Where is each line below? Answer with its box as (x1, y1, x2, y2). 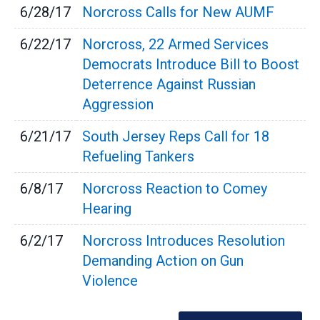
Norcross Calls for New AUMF (82, 4, 274, 21)
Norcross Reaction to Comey (82, 180, 267, 198)
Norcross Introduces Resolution (82, 232, 285, 250)
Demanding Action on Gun (82, 252, 244, 270)
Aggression (82, 96, 154, 114)
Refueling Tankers (82, 148, 194, 166)
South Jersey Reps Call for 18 (82, 128, 269, 146)
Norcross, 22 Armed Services (82, 36, 269, 54)
